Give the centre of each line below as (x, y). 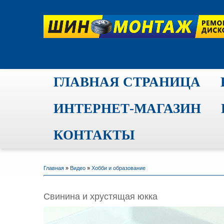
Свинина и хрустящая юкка (100, 196)
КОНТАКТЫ (94, 135)
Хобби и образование (118, 168)
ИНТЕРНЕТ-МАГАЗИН (127, 108)
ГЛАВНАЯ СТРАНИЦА (127, 82)
